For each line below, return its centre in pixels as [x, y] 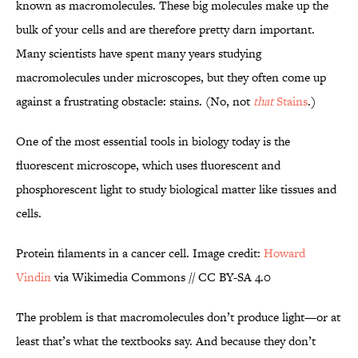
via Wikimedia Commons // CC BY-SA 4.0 [161, 277]
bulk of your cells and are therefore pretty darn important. [165, 30]
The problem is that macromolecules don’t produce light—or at [178, 317]
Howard [284, 253]
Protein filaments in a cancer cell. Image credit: [140, 253]
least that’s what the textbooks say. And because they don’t [166, 341]
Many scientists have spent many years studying [139, 54]
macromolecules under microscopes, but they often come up [171, 78]
